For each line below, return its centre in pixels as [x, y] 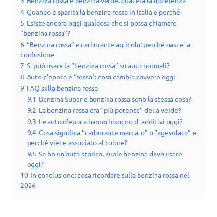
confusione [37, 54]
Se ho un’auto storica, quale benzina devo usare [110, 154]
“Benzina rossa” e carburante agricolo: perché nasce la [108, 44]
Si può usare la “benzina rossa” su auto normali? [98, 66]
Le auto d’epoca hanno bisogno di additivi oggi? [111, 121]
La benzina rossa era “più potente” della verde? [110, 110]
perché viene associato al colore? [77, 143]
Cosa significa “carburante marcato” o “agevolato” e [117, 132]
